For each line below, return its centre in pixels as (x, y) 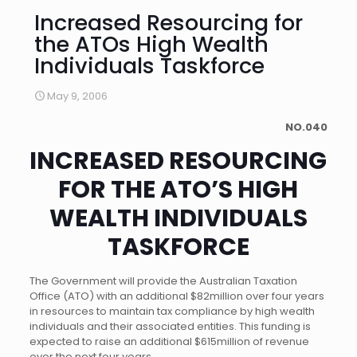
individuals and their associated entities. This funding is (170, 326)
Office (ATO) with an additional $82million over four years (177, 296)
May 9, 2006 (77, 96)
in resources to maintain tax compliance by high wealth (172, 311)
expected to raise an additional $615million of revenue (169, 341)
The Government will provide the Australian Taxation (163, 281)
